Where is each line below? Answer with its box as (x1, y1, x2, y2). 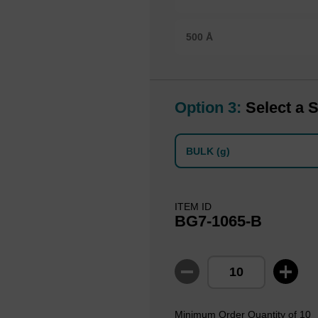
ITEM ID (174, 201, 212, 213)
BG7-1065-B (174, 212, 262, 231)
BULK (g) (185, 145, 230, 157)
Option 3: (174, 98, 241, 116)
